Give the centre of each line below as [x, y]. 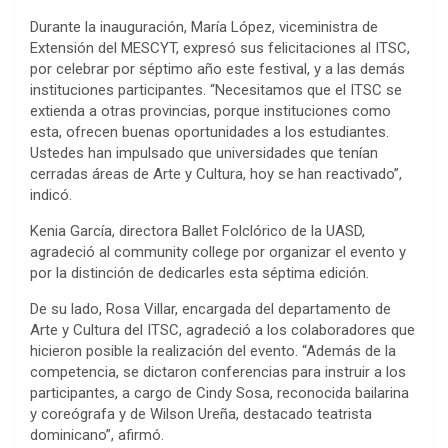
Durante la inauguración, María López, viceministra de [204, 26]
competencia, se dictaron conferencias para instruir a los [218, 371]
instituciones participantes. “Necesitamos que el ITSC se [216, 89]
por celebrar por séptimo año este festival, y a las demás [217, 68]
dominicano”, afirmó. [97, 434]
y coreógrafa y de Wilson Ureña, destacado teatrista [201, 413]
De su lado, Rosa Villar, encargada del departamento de [210, 308]
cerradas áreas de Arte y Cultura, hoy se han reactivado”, [216, 173]
